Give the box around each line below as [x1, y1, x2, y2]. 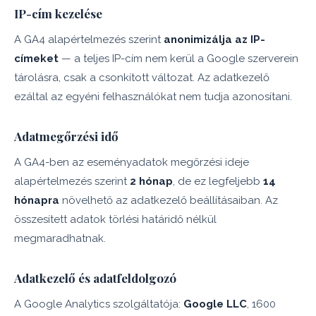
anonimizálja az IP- [164, 33, 265, 46]
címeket [14, 52, 59, 65]
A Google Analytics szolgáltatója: [14, 298, 183, 310]
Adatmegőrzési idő [14, 128, 119, 144]
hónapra [14, 194, 59, 207]
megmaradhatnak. [14, 232, 106, 245]
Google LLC [183, 298, 247, 310]
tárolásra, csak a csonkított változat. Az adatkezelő [14, 71, 269, 84]
